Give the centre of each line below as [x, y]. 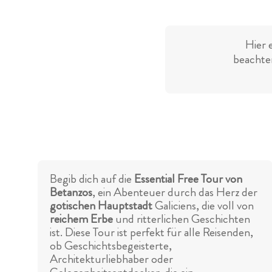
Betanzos [71, 192]
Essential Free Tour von [188, 179]
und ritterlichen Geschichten [182, 219]
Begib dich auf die [92, 179]
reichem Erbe [81, 219]
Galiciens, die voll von [203, 206]
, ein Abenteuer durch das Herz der [175, 192]
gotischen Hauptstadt [101, 206]
